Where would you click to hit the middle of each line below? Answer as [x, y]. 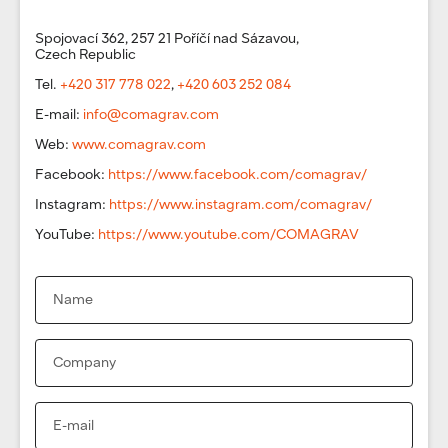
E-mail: [59, 114]
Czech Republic [85, 54]
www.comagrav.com [139, 144]
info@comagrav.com [151, 114]
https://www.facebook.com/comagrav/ [237, 174]
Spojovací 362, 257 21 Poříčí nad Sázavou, [167, 38]
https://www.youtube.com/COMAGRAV [228, 234]
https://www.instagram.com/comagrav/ [240, 204]
